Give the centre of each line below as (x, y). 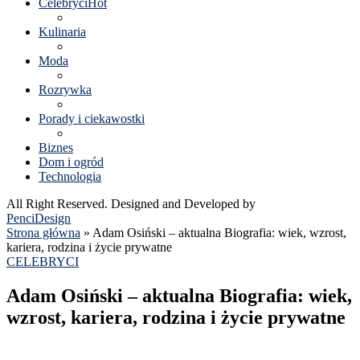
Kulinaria (62, 32)
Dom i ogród (71, 162)
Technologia (70, 176)
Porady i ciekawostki (92, 119)
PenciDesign (39, 218)
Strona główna (43, 233)
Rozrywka (65, 90)
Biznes (56, 147)
